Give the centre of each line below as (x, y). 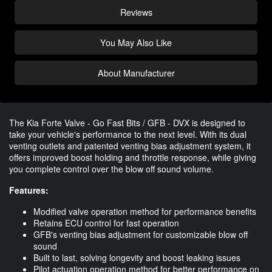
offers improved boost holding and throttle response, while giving (133, 158)
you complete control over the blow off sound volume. (111, 169)
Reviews (136, 12)
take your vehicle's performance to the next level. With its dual (128, 134)
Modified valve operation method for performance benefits (145, 212)
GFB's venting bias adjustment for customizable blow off (141, 235)
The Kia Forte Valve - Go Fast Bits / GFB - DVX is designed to (127, 123)
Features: (29, 190)
